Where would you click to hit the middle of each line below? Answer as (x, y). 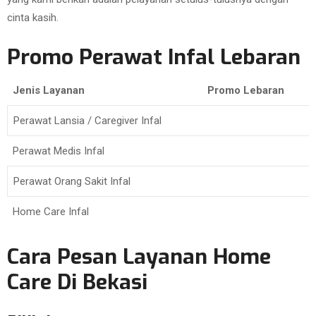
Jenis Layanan (49, 90)
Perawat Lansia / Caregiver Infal (87, 121)
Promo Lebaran (246, 90)
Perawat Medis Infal (59, 151)
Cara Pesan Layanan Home (139, 257)
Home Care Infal (51, 212)
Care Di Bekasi (77, 282)
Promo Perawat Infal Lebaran (154, 57)
